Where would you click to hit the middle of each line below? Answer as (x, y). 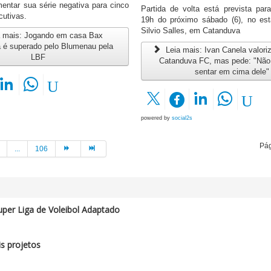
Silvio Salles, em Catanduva (190, 31)
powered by (156, 118)
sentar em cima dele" (232, 72)
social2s (182, 118)
